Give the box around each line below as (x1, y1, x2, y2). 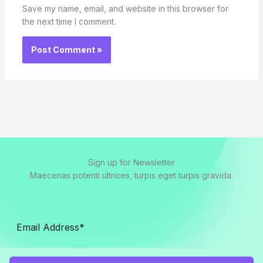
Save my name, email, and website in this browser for (22, 3, 228, 14)
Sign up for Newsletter (88, 157, 175, 167)
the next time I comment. (22, 16, 116, 26)
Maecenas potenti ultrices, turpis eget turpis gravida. (30, 170, 233, 180)
